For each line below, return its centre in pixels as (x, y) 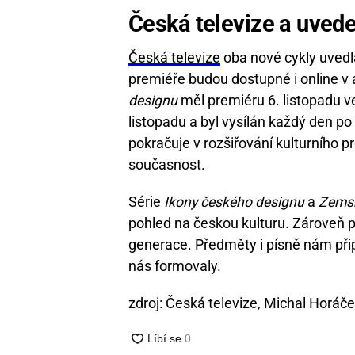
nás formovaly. (175, 266)
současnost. (167, 164)
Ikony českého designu (234, 202)
